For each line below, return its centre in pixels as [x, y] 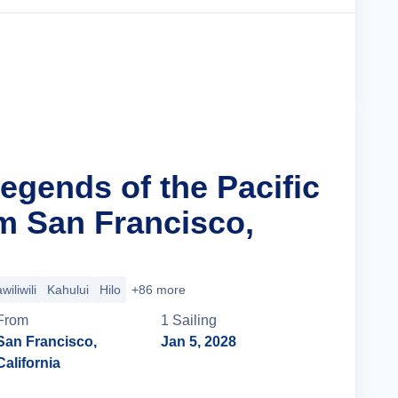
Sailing [195, 320]
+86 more [159, 290]
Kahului [68, 290]
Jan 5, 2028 [199, 342]
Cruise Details [262, 56]
